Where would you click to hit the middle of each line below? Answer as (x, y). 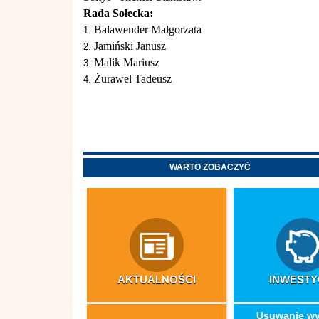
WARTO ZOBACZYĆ (210, 167)
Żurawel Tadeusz (133, 79)
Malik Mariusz (127, 62)
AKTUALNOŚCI (157, 279)
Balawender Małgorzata (148, 30)
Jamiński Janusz (130, 46)
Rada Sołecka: (118, 13)
